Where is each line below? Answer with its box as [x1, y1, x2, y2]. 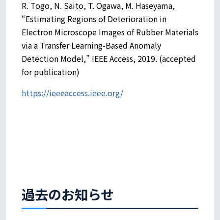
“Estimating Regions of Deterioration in [22, 12, 166, 25]
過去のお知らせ [22, 184, 114, 204]
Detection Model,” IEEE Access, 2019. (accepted [22, 52, 196, 64]
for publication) [22, 65, 80, 78]
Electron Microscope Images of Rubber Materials [22, 26, 198, 38]
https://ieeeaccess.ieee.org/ [22, 86, 123, 99]
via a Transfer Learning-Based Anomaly [22, 39, 161, 51]
